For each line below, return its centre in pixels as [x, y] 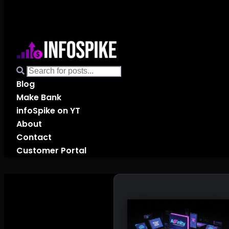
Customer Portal [51, 151]
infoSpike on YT [48, 111]
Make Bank [39, 97]
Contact [34, 137]
